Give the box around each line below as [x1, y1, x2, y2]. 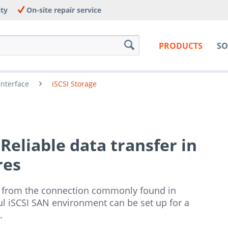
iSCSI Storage [52, 79, 97, 89]
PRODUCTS [158, 40, 203, 52]
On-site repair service [24, 5, 101, 15]
